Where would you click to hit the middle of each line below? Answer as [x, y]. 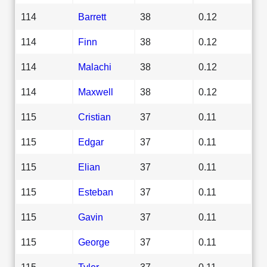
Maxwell [96, 91]
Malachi [95, 66]
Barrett [92, 16]
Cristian [94, 117]
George [94, 242]
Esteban [96, 192]
